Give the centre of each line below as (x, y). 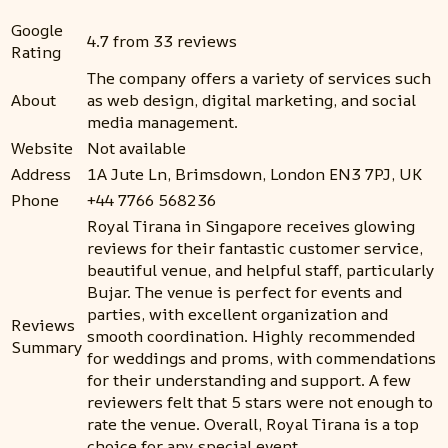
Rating (36, 52)
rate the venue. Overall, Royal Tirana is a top (253, 424)
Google (37, 30)
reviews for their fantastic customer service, (255, 248)
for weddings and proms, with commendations (261, 358)
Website (42, 148)
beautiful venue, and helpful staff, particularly (261, 270)
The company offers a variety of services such (259, 78)
